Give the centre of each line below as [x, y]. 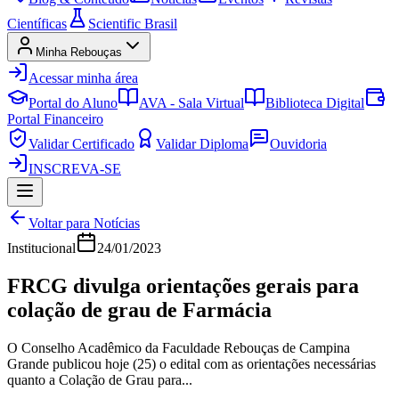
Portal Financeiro [55, 119]
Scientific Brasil [133, 24]
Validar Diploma [202, 144]
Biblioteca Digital [315, 103]
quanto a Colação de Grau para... [100, 379]
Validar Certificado [81, 144]
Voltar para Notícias [84, 223]
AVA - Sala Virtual [191, 103]
